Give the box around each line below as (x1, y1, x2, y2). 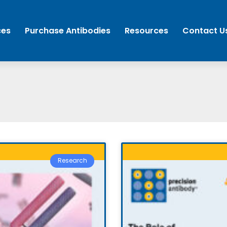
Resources (125, 25, 169, 37)
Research (57, 156, 87, 165)
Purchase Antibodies (25, 25, 111, 37)
